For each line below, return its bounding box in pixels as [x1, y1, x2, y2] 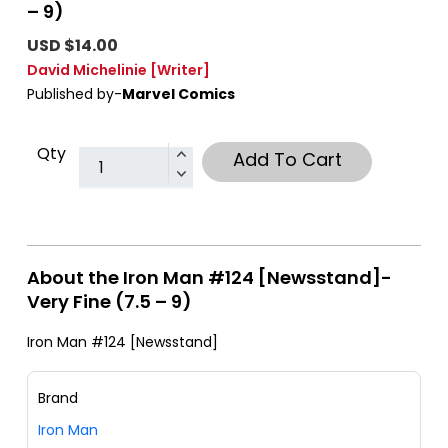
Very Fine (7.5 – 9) [27, 289, 192, 315]
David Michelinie [27, 60, 147, 81]
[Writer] [150, 60, 210, 81]
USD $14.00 [27, 34, 118, 58]
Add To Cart [232, 147, 342, 173]
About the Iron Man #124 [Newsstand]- [27, 265, 392, 291]
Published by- [27, 84, 122, 105]
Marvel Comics [122, 84, 235, 105]
